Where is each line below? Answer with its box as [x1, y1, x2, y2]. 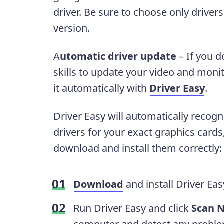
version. [53, 21, 90, 35]
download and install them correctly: [53, 141, 222, 155]
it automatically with [53, 81, 149, 95]
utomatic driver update [59, 49, 176, 63]
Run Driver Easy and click [73, 201, 191, 215]
